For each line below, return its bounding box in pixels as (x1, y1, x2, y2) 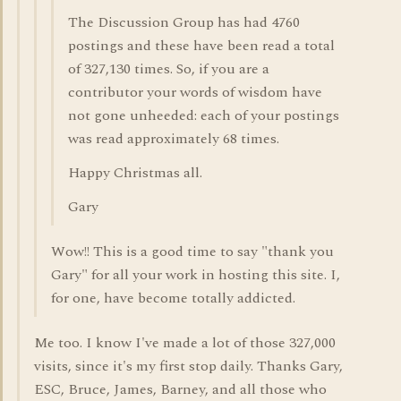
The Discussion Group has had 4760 (68, 12, 300, 33)
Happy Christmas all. (68, 162, 202, 183)
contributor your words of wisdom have (68, 81, 322, 103)
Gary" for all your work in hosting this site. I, (51, 264, 340, 286)
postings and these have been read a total (68, 35, 335, 56)
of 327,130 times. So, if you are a (68, 58, 269, 80)
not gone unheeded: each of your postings (68, 105, 339, 126)
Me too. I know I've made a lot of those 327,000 (34, 332, 336, 354)
